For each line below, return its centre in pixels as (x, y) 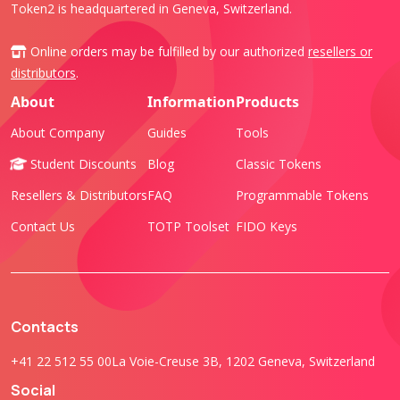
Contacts (45, 326)
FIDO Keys (267, 226)
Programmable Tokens (302, 195)
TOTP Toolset (188, 226)
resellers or (340, 51)
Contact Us (43, 226)
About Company (58, 132)
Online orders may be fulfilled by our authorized (167, 51)
